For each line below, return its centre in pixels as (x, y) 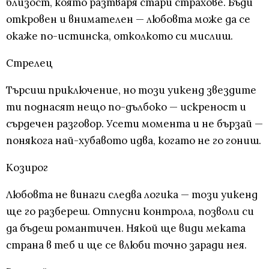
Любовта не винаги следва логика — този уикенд (132, 195)
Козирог (27, 168)
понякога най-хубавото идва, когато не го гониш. (134, 141)
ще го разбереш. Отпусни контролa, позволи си (130, 212)
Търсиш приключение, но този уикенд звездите (131, 90)
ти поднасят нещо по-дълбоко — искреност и (126, 107)
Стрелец (29, 63)
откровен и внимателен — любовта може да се (128, 20)
